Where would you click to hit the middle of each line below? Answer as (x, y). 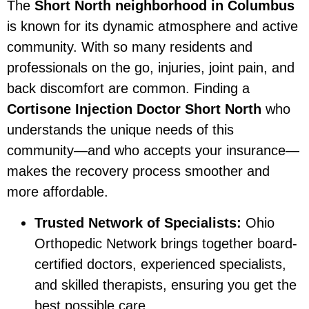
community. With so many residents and (130, 47)
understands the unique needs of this (120, 130)
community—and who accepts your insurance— (153, 151)
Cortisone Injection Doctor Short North (134, 109)
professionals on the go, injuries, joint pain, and (151, 68)
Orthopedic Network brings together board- (166, 243)
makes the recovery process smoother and (138, 171)
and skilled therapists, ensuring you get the (166, 285)
